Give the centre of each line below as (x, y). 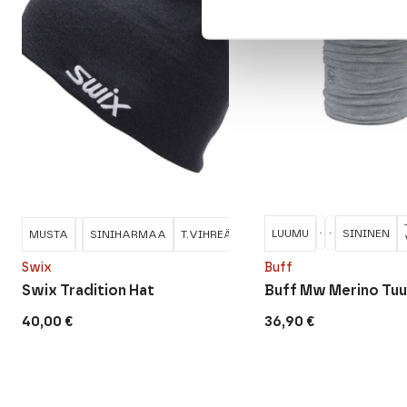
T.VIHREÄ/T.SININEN (237, 235)
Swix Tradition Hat (88, 291)
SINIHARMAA (128, 235)
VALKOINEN (349, 235)
